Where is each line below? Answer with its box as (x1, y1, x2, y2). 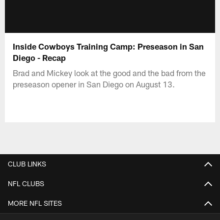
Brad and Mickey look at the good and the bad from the (13, 67, 206, 78)
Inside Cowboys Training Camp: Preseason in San (13, 41, 204, 51)
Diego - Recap (13, 52, 66, 62)
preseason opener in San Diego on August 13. (13, 79, 175, 89)
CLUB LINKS (8, 159, 46, 168)
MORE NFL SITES (8, 198, 62, 207)
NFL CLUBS (8, 179, 44, 188)
